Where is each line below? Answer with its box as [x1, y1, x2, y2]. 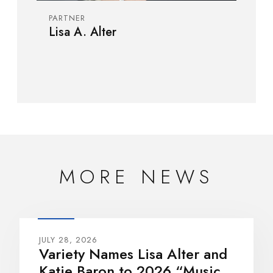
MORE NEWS [59, 162, 214, 191]
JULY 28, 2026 [39, 233, 98, 246]
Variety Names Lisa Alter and [39, 243, 228, 264]
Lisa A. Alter [49, 23, 117, 41]
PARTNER [49, 12, 86, 24]
